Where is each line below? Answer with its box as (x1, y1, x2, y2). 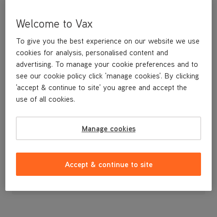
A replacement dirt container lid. (12, 106, 108, 114)
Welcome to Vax (16, 15, 93, 31)
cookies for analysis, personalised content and (16, 47, 169, 58)
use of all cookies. (16, 94, 76, 104)
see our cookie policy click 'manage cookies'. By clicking (16, 71, 200, 81)
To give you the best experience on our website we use (16, 36, 200, 46)
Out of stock (89, 181, 128, 189)
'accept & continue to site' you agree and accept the (16, 82, 187, 93)
